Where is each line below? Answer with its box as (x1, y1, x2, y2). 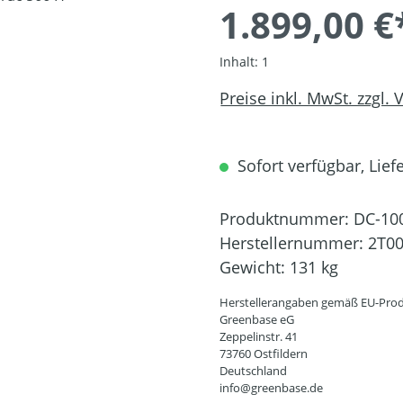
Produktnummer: (219, 208, 354, 229)
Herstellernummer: (219, 232, 368, 254)
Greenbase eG (219, 311, 294, 327)
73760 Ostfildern (219, 345, 308, 362)
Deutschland (219, 363, 287, 379)
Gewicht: (219, 256, 290, 278)
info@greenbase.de (219, 380, 323, 396)
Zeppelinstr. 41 (219, 328, 298, 345)
